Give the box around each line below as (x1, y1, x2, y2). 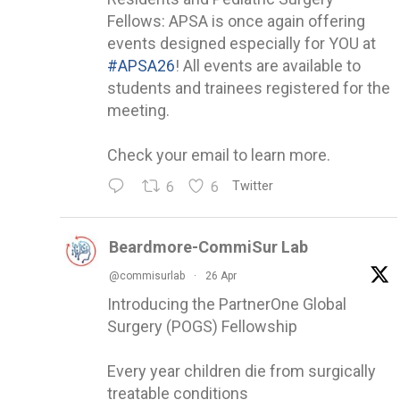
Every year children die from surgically (107, 361, 376, 380)
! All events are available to (175, 55, 361, 75)
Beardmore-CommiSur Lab (109, 237, 308, 256)
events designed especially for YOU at (107, 33, 376, 53)
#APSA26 (107, 55, 175, 75)
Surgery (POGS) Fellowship (107, 316, 297, 336)
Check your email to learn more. (107, 145, 330, 164)
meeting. (107, 100, 170, 120)
